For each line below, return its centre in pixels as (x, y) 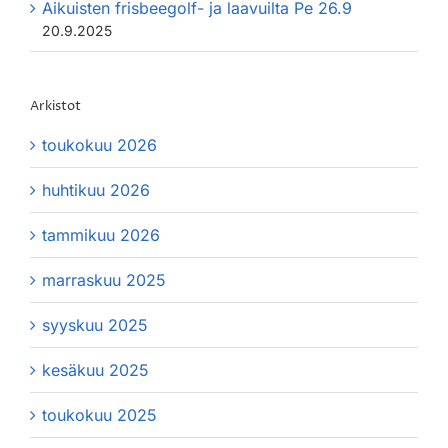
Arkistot (55, 105)
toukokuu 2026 (99, 144)
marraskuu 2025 (104, 279)
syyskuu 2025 (95, 324)
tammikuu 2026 (101, 234)
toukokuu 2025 (99, 414)
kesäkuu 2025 (95, 369)
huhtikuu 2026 (96, 189)
